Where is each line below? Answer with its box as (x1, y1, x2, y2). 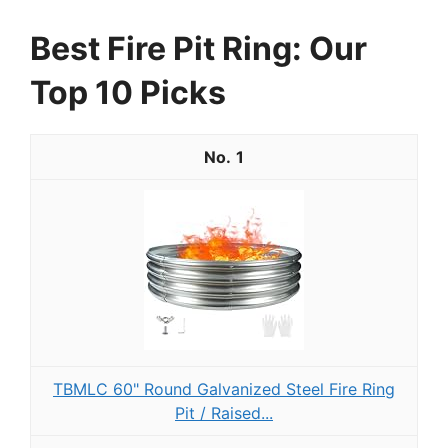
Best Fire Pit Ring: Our (30, 29, 367, 69)
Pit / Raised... (175, 403, 273, 424)
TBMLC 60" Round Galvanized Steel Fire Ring (53, 379, 395, 400)
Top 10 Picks (30, 73, 226, 113)
